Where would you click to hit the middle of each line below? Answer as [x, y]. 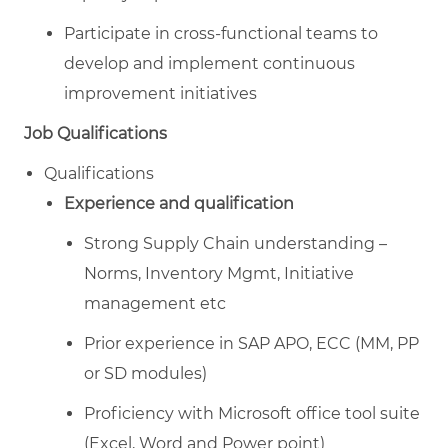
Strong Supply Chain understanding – [235, 243]
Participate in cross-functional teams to [221, 33]
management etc [155, 303]
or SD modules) [145, 373]
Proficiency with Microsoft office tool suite [252, 413]
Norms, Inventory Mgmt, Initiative [219, 273]
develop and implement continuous [209, 63]
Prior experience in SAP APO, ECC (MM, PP [251, 343]
